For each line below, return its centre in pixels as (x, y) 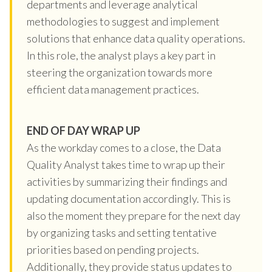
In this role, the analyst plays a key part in (121, 55)
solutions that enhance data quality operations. (136, 38)
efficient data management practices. (113, 89)
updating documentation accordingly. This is (129, 198)
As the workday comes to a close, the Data (124, 147)
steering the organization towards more (120, 72)
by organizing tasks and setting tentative (122, 232)
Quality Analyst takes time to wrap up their (126, 164)
